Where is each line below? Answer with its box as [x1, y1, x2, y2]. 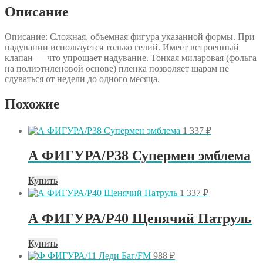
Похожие [5, 96, 60, 112]
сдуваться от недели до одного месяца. [5, 73, 160, 84]
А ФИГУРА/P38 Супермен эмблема [28, 148, 251, 164]
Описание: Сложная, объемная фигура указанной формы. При [5, 31, 255, 42]
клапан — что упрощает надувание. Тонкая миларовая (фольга [5, 52, 257, 63]
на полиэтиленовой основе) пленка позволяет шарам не [5, 63, 229, 73]
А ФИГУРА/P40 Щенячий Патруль [28, 211, 252, 227]
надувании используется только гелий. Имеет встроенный [5, 42, 239, 52]
